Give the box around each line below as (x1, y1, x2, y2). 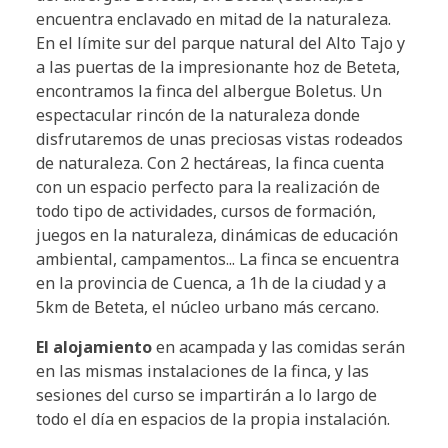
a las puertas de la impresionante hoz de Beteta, (36, 56, 400, 79)
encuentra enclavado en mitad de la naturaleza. (36, 8, 391, 31)
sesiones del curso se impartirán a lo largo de (36, 384, 377, 407)
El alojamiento (36, 336, 152, 359)
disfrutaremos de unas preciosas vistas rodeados (36, 128, 403, 151)
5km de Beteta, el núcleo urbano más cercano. (36, 296, 379, 319)
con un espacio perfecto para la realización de (36, 176, 380, 199)
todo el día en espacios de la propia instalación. (36, 408, 390, 431)
